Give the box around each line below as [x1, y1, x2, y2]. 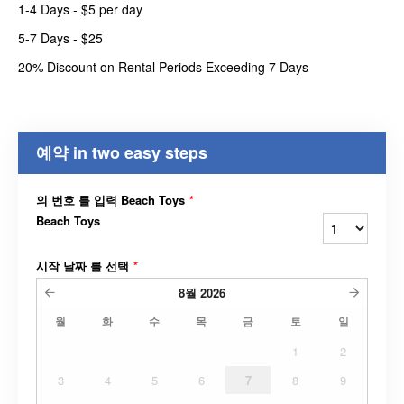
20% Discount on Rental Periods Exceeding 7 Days [18, 58, 308, 76]
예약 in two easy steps [36, 141, 207, 164]
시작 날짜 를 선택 [36, 257, 133, 274]
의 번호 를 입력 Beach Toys [36, 191, 188, 208]
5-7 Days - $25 [18, 29, 103, 47]
